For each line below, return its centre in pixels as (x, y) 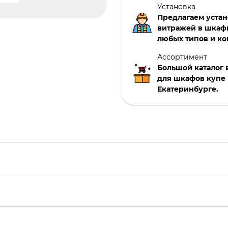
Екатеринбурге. (188, 89)
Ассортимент (182, 57)
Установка (176, 7)
